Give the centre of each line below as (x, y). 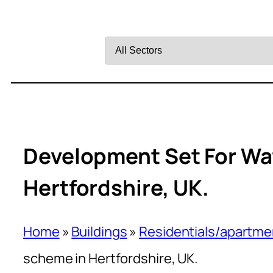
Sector (125, 76)
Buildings (99, 231)
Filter (120, 23)
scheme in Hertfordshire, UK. (111, 258)
